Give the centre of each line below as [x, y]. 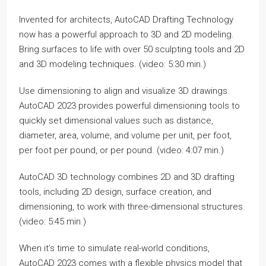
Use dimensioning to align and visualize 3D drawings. [124, 91]
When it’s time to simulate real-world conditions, [114, 248]
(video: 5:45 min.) [53, 221]
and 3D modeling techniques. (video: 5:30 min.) [113, 64]
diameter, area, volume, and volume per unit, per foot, [125, 135]
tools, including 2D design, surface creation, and [115, 192]
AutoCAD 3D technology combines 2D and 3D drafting [127, 177]
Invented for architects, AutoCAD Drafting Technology [126, 20]
